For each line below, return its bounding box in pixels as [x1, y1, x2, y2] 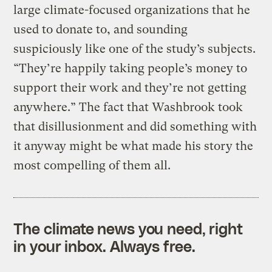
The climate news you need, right [13, 219, 243, 238]
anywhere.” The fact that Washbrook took [13, 100, 243, 115]
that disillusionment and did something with [13, 120, 257, 134]
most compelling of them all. [13, 158, 171, 173]
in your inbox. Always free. [13, 237, 195, 256]
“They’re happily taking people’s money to [13, 61, 248, 76]
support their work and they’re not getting [13, 81, 247, 95]
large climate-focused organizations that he [13, 3, 251, 18]
